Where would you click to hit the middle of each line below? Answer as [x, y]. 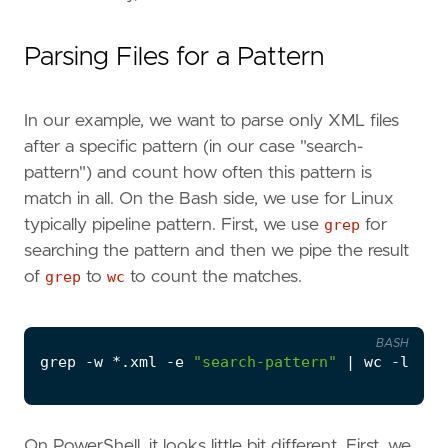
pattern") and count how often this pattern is [198, 172]
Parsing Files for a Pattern [174, 56]
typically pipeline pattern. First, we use [174, 224]
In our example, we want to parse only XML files [211, 120]
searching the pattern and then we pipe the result [216, 250]
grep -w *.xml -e [116, 361]
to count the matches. [213, 276]
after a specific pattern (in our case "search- [193, 146]
